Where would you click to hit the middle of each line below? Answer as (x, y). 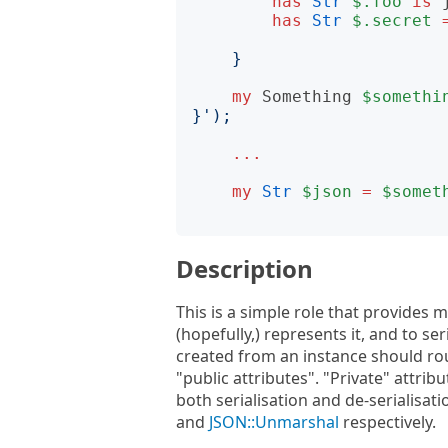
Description (244, 268)
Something (307, 96)
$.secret (392, 20)
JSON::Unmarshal (274, 422)
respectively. (387, 422)
